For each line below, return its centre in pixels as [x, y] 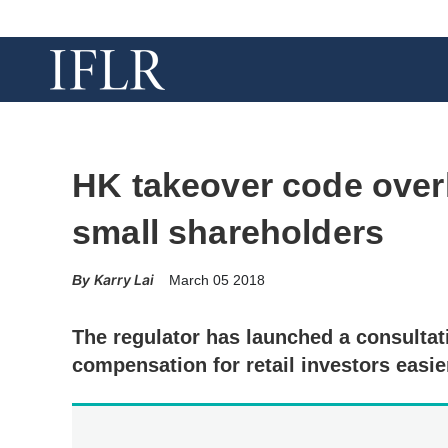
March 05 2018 [217, 280]
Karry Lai [124, 279]
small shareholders [228, 232]
